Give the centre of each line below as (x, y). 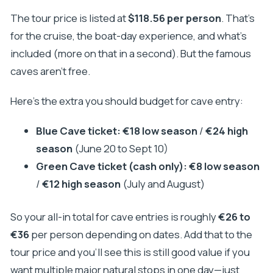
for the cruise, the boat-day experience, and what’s (128, 35)
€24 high (226, 131)
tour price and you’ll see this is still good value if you (130, 252)
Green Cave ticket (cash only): (111, 166)
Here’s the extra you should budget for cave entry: (126, 101)
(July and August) (162, 184)
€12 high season (81, 184)
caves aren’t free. (50, 71)
